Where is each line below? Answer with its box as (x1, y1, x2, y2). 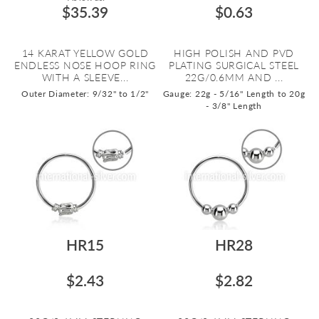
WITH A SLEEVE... (41, 71, 129, 83)
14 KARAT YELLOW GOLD (21, 47, 149, 59)
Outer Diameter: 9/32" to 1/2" (21, 88, 150, 99)
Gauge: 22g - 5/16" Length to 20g (162, 88, 305, 99)
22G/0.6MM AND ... (184, 71, 283, 83)
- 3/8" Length (206, 100, 262, 111)
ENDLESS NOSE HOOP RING (14, 59, 157, 71)
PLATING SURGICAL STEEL (168, 59, 300, 71)
